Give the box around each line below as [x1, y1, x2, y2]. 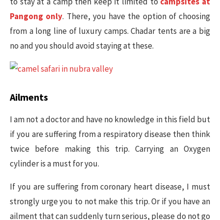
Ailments [10, 91, 48, 103]
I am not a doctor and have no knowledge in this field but [10, 114, 210, 125]
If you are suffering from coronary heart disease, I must [10, 181, 210, 192]
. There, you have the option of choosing [62, 11, 210, 22]
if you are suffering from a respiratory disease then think [10, 129, 210, 139]
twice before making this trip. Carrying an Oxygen [10, 143, 210, 154]
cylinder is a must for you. [10, 158, 99, 169]
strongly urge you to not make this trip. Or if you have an [10, 196, 210, 207]
